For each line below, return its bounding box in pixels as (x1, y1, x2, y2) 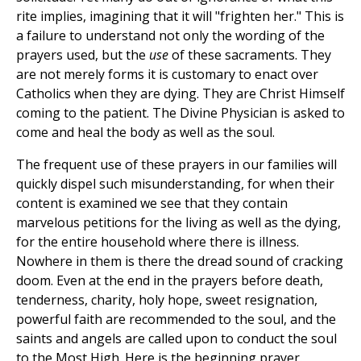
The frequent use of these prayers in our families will (16, 156, 337, 174)
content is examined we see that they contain (16, 194, 288, 213)
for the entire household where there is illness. (16, 233, 299, 251)
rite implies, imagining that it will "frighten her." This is (16, 7, 344, 26)
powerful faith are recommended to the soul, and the (16, 310, 336, 329)
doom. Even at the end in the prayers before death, (16, 272, 323, 290)
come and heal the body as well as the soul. (16, 123, 275, 142)
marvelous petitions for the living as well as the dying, (16, 214, 341, 232)
